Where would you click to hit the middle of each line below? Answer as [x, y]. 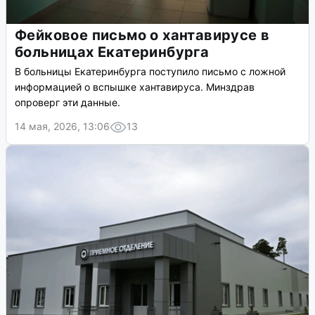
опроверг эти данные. [67, 103]
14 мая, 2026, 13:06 [62, 127]
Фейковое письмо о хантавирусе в [142, 36]
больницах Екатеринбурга [112, 52]
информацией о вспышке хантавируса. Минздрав [135, 87]
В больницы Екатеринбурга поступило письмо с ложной [150, 72]
